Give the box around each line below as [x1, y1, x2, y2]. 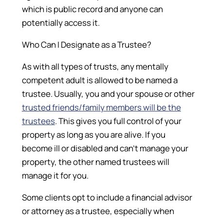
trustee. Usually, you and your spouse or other [21, 88, 195, 99]
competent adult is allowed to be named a [21, 74, 178, 86]
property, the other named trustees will [21, 156, 169, 167]
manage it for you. [21, 169, 89, 181]
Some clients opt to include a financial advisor [21, 191, 192, 203]
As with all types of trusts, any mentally [21, 60, 168, 72]
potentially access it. [21, 17, 100, 28]
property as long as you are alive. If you [21, 128, 165, 140]
